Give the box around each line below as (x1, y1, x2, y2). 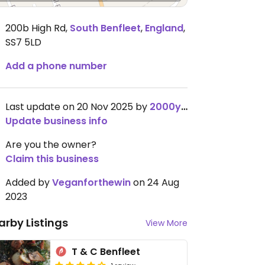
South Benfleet (70, 21, 141, 35)
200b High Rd (5, 21, 66, 35)
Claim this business (5, 152, 99, 166)
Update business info (5, 114, 108, 128)
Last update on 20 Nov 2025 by (5, 100, 150, 114)
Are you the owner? (5, 138, 96, 151)
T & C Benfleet (72, 245, 141, 258)
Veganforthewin (52, 176, 131, 189)
